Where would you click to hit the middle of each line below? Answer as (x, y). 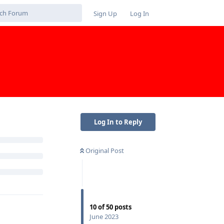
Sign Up (105, 13)
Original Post (105, 150)
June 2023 (104, 216)
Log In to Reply (118, 122)
